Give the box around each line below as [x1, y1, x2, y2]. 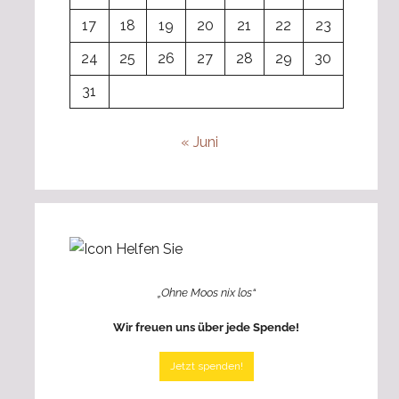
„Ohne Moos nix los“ [157, 286, 256, 300]
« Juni [180, 134, 218, 151]
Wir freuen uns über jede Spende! [113, 320, 299, 334]
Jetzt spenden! [169, 359, 243, 372]
